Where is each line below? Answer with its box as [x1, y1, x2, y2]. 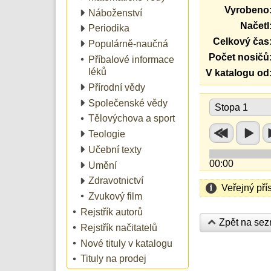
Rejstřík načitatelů [80, 222, 157, 233]
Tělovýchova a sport [88, 113, 175, 124]
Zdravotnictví [88, 175, 143, 186]
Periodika [88, 23, 129, 34]
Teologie [88, 129, 125, 140]
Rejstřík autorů [80, 207, 143, 218]
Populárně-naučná [88, 39, 168, 50]
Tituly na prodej [80, 253, 146, 264]
